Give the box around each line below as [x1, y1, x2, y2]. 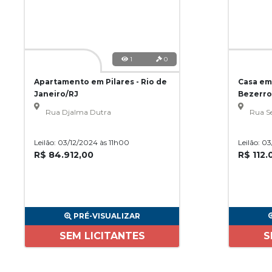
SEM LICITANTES [59, 230, 145, 242]
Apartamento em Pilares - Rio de [34, 77, 167, 86]
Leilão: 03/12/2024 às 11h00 [34, 138, 129, 147]
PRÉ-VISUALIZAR [73, 211, 140, 220]
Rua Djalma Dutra [45, 107, 111, 117]
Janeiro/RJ [34, 89, 78, 98]
